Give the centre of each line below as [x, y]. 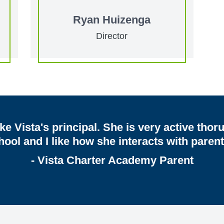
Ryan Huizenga [112, 19]
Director [112, 36]
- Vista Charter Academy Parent [112, 160]
